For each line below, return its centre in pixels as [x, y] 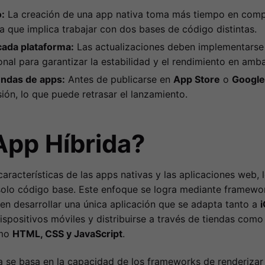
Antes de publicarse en [119, 80]
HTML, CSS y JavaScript [67, 234]
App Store [196, 80]
